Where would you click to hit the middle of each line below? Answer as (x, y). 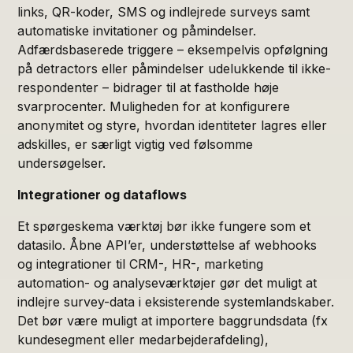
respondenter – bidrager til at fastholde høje (149, 87)
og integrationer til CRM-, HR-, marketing (141, 264)
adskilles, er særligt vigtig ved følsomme (136, 144)
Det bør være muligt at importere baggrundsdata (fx (173, 320)
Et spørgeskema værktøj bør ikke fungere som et (164, 226)
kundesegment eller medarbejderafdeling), (143, 339)
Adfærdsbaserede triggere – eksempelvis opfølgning (173, 49)
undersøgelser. (62, 163)
